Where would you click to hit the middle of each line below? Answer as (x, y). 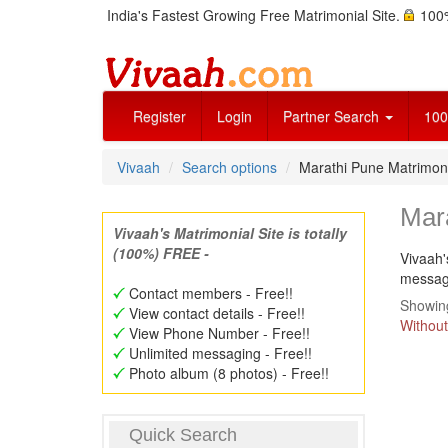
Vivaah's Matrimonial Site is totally (230, 233)
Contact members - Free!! (209, 293)
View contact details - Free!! (215, 313)
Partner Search (333, 116)
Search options (229, 167)
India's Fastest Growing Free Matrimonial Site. (255, 15)
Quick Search (183, 435)
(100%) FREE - (161, 253)
